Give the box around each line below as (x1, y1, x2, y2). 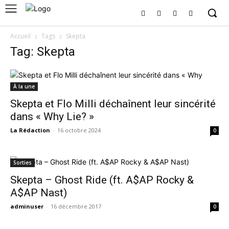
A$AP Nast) (10, 187, 67, 199)
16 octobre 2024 (57, 126, 101, 134)
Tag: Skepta (10, 44, 75, 59)
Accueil (10, 32, 31, 40)
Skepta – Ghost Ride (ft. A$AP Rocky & (10, 174, 194, 186)
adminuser (10, 202, 43, 210)
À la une (13, 83, 35, 90)
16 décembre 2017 (51, 202, 101, 210)
